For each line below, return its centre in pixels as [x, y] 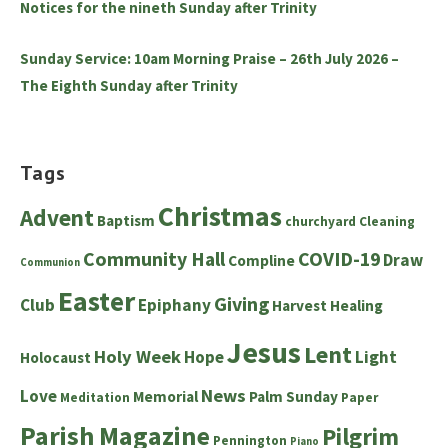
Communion [50, 262]
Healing [356, 305]
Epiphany [174, 304]
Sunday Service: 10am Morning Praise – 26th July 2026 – [209, 58]
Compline [261, 260]
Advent [57, 217]
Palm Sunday [293, 396]
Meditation [95, 397]
